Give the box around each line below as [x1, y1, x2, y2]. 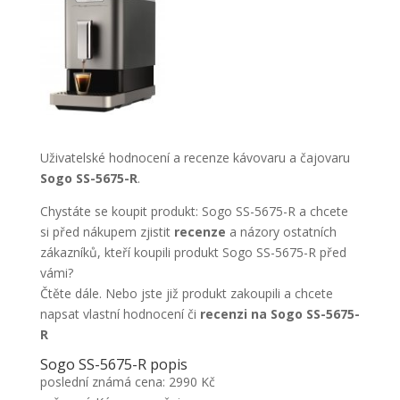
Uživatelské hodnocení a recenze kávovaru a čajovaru [39, 149, 350, 166]
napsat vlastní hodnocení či [39, 305, 200, 322]
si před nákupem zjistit [39, 223, 174, 240]
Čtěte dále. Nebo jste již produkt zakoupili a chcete [39, 285, 333, 302]
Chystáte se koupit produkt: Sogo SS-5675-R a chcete [39, 203, 348, 220]
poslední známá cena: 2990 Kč [39, 373, 215, 390]
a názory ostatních [229, 223, 337, 240]
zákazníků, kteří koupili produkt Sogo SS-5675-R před [39, 244, 346, 261]
